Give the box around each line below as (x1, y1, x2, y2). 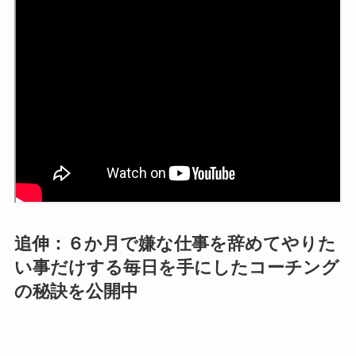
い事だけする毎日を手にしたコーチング (14, 258, 339, 278)
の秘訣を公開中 (14, 282, 138, 302)
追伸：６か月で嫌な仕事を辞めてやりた (14, 234, 336, 254)
